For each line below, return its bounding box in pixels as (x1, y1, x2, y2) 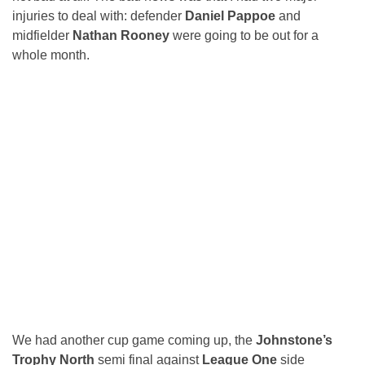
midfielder (12, 29, 73, 42)
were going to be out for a (169, 29, 319, 42)
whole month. (12, 48, 90, 62)
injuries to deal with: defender (12, 9, 185, 23)
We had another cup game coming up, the (12, 333, 256, 348)
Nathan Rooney (73, 29, 169, 42)
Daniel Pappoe (185, 9, 279, 23)
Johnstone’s (256, 333, 332, 348)
